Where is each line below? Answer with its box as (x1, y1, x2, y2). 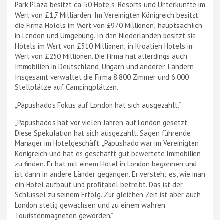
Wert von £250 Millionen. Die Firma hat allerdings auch (15, 52, 187, 61)
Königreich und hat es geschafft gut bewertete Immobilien (15, 149, 201, 158)
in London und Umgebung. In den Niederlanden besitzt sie (15, 31, 196, 40)
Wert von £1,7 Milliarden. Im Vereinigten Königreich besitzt (15, 10, 198, 20)
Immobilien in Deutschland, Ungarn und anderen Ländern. (15, 62, 194, 71)
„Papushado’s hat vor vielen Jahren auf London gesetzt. (15, 118, 188, 127)
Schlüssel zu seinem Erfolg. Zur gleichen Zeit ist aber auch (15, 190, 201, 199)
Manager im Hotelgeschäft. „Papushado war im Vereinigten (15, 138, 199, 148)
